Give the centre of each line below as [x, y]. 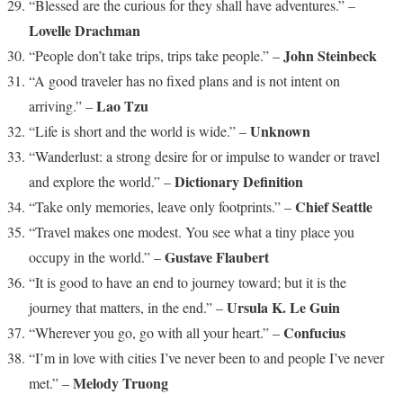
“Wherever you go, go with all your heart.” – [156, 332]
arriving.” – [63, 106]
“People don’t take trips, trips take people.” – [156, 55]
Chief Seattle [334, 206]
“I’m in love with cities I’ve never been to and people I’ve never [206, 358]
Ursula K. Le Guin [283, 307]
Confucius [314, 332]
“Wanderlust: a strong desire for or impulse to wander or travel [204, 156]
